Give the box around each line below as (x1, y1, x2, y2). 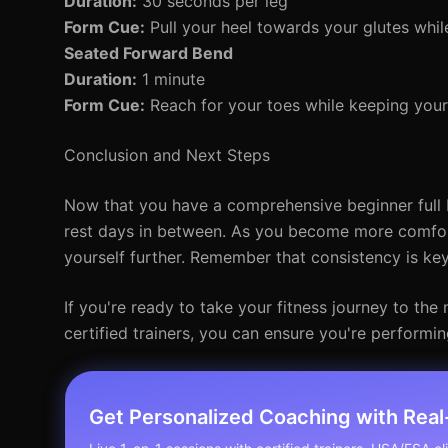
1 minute (137, 69, 205, 89)
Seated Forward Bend (64, 43, 233, 63)
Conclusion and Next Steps (64, 145, 270, 165)
